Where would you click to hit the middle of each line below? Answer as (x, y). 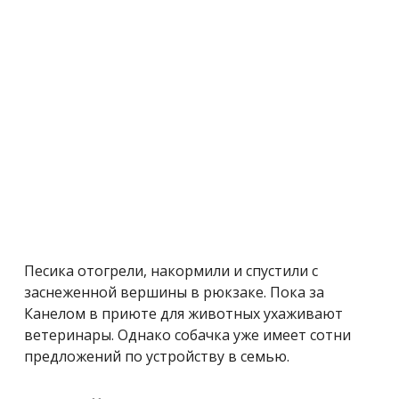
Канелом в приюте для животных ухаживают (183, 313)
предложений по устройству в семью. (157, 356)
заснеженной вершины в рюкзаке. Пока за (174, 292)
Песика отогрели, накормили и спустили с (171, 270)
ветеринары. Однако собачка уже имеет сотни (187, 334)
